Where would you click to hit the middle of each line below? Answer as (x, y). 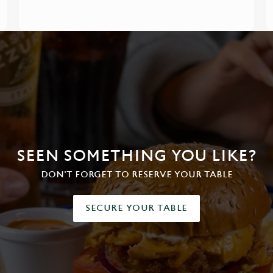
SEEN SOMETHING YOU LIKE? (136, 156)
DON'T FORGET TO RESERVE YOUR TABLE (136, 174)
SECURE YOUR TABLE (136, 208)
